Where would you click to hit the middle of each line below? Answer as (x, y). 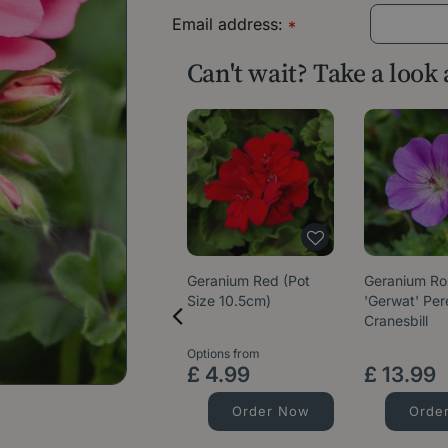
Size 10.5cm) (228, 300)
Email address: (229, 23)
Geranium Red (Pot (248, 280)
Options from (223, 353)
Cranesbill (396, 320)
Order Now (271, 410)
